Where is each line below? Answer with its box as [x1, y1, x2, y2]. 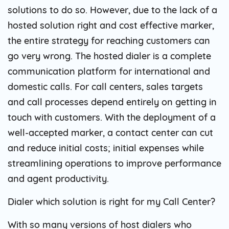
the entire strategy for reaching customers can [8, 34, 210, 47]
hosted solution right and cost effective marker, [8, 19, 214, 31]
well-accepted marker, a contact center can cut [8, 126, 213, 139]
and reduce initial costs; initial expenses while [8, 142, 204, 154]
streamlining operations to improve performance [8, 157, 221, 169]
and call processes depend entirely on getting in [8, 96, 217, 108]
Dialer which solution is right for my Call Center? [8, 195, 215, 208]
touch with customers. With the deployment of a [8, 111, 216, 123]
